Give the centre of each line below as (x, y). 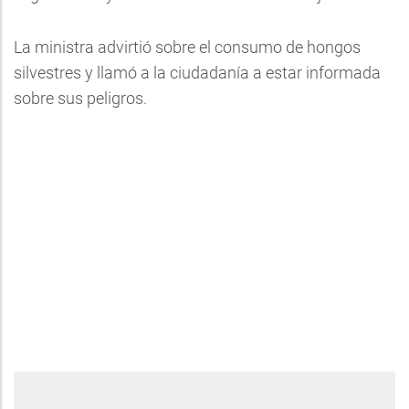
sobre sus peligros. (80, 98)
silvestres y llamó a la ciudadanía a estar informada (197, 73)
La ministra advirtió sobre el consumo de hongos (187, 47)
